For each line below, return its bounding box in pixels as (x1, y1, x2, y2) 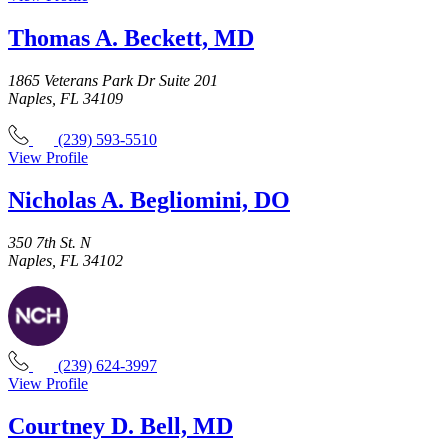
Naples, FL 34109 (8, 90, 123, 108)
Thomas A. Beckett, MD (8, 25, 254, 52)
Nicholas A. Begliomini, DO (8, 187, 290, 214)
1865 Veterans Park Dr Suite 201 (8, 72, 218, 90)
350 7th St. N (8, 234, 91, 252)
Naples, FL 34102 (8, 252, 123, 270)
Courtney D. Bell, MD (8, 412, 233, 439)
